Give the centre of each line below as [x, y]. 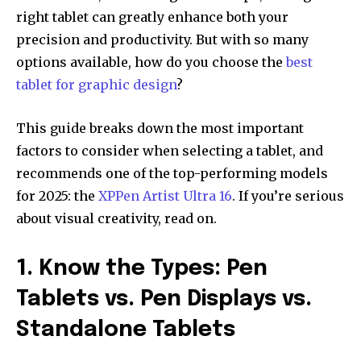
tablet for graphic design [96, 85]
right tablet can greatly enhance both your [152, 17]
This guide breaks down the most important [160, 129]
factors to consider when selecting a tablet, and [170, 151]
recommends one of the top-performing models [172, 174]
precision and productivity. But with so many [162, 40]
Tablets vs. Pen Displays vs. [164, 300]
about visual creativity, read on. [116, 219]
